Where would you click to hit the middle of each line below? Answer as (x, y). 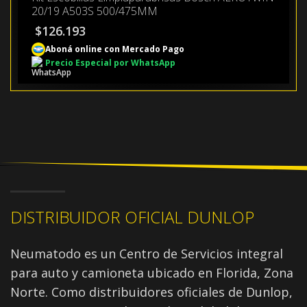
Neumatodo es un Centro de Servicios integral (147, 253)
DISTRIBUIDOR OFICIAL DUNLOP (132, 217)
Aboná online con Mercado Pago (115, 49)
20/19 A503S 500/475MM (95, 11)
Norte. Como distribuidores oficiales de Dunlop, (151, 292)
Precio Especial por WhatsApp (110, 62)
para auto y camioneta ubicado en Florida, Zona (152, 272)
